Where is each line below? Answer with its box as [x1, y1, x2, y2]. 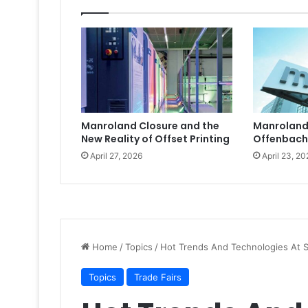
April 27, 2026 [90, 151, 142, 162]
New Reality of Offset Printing [81, 132, 230, 146]
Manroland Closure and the [81, 119, 219, 133]
